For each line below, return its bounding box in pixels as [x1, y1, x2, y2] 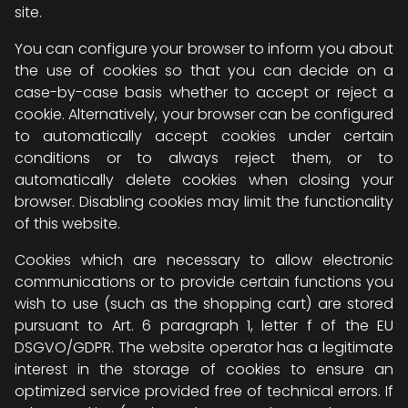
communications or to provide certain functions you [15, 271, 393, 292]
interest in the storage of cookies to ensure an [15, 359, 393, 380]
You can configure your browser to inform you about [15, 38, 393, 59]
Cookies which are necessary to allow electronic [15, 250, 393, 270]
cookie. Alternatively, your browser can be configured [15, 104, 393, 125]
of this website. [15, 213, 120, 234]
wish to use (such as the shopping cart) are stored [15, 293, 393, 314]
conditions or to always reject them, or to [15, 148, 393, 168]
